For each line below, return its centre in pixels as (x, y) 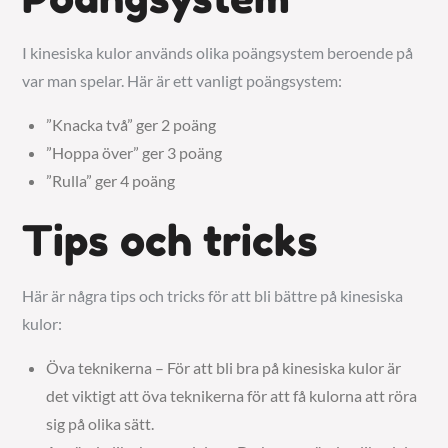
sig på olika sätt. (100, 423)
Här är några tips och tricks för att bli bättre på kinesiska (213, 295)
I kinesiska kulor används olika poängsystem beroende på (218, 52)
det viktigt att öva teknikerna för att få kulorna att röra (232, 395)
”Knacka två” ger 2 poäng (131, 124)
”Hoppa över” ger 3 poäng (134, 152)
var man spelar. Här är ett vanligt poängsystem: (182, 80)
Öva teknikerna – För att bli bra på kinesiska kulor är (224, 367)
